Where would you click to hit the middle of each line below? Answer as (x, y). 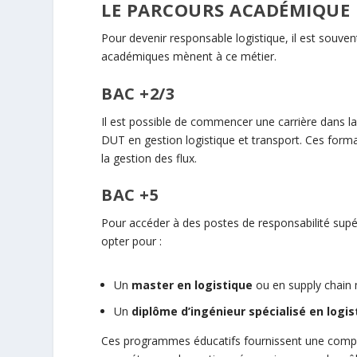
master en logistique (192, 285)
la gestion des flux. (149, 158)
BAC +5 (130, 195)
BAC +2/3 (138, 93)
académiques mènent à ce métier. (189, 57)
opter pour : (132, 241)
